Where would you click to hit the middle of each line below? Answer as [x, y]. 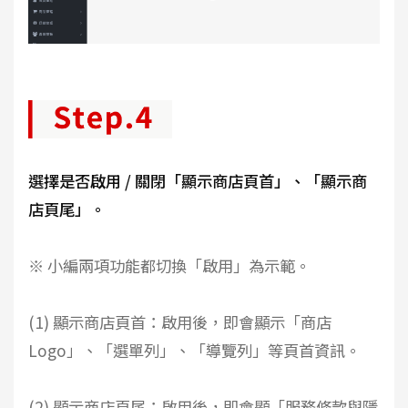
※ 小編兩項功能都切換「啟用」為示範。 [169, 266]
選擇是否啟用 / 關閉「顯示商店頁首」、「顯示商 [198, 181]
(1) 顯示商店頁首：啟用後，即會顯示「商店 [180, 322]
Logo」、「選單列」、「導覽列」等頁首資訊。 [194, 351]
